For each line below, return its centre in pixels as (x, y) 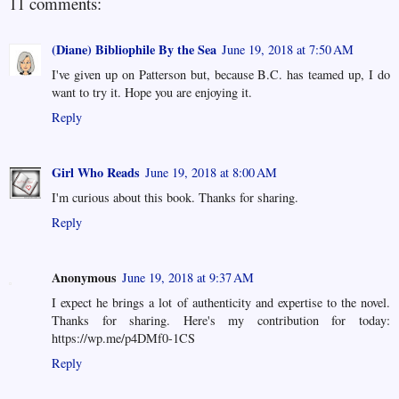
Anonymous (84, 278)
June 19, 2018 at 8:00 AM (211, 173)
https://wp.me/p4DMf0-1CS (123, 338)
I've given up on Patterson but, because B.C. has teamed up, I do (221, 75)
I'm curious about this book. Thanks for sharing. (175, 198)
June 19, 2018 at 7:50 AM (288, 50)
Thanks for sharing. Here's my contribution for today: (221, 321)
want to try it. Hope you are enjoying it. (152, 93)
